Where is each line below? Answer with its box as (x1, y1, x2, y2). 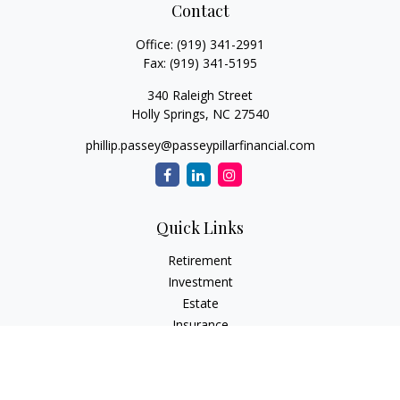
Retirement (168, 252, 232, 269)
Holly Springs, (130, 105, 209, 122)
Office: (136, 36, 177, 53)
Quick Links (156, 217, 244, 238)
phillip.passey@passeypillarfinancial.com (85, 137, 315, 154)
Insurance (171, 316, 229, 333)
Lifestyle (176, 380, 224, 397)
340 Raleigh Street (147, 87, 253, 104)
